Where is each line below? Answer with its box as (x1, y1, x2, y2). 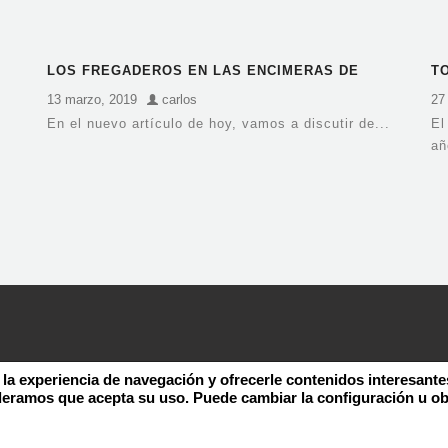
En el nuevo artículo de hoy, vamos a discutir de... (47, 116, 391, 132)
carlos (158, 92, 198, 108)
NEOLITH (47, 83, 112, 99)
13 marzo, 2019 (47, 92, 138, 108)
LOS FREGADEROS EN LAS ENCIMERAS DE (47, 63, 360, 79)
